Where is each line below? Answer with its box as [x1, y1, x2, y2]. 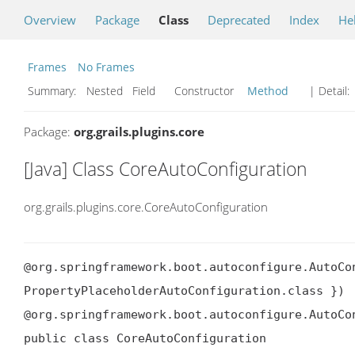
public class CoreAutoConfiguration [24, 331, 266, 346]
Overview [24, 12, 76, 28]
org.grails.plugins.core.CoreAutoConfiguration [24, 198, 268, 215]
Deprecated [208, 12, 270, 28]
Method [247, 83, 288, 98]
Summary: [28, 83, 79, 98]
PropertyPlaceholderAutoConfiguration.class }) [24, 284, 345, 299]
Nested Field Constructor [83, 83, 243, 98]
